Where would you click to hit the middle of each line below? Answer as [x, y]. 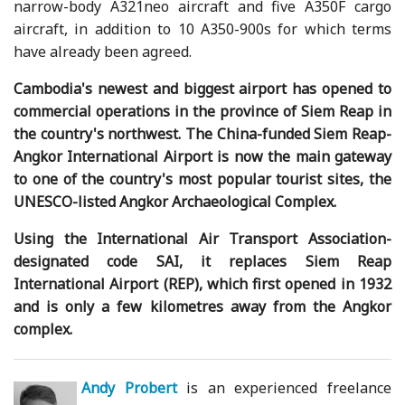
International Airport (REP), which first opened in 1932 [202, 283]
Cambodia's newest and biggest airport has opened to [202, 88]
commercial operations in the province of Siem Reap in [202, 111]
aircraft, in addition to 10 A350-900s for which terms [202, 28]
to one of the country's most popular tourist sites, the [202, 179]
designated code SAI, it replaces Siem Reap [202, 261]
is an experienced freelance [284, 387]
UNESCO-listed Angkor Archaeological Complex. [175, 201]
